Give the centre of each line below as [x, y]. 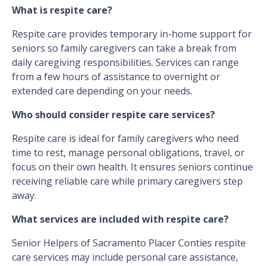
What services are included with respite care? [120, 219]
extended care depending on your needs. [102, 91]
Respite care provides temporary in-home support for [132, 34]
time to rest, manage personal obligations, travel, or [128, 153]
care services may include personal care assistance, [125, 257]
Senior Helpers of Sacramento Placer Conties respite [129, 243]
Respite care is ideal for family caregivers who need [125, 139]
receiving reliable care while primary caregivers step [127, 181]
